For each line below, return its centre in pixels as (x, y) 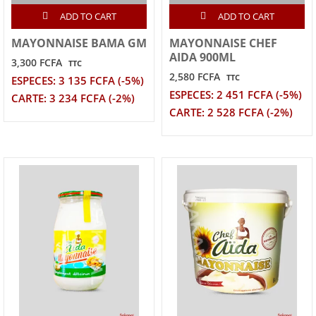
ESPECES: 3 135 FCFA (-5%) (78, 80)
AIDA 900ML (202, 57)
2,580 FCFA (195, 76)
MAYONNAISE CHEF (223, 43)
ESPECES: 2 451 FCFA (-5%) (236, 95)
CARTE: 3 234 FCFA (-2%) (73, 98)
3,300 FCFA (37, 62)
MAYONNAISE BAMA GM (79, 43)
